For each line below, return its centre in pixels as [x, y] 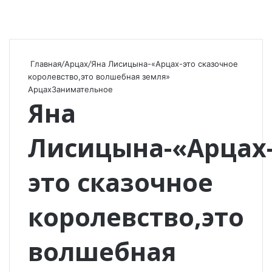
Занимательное [82, 89]
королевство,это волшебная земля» [99, 76]
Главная [45, 64]
